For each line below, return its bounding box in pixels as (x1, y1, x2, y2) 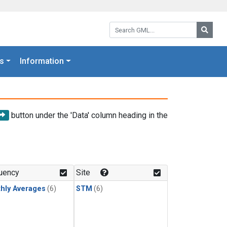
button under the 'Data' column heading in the (9, 110, 168, 120)
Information (20, 56, 64, 66)
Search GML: (109, 20, 154, 30)
